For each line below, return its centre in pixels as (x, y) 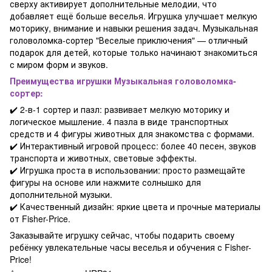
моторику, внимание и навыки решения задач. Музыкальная (134, 28)
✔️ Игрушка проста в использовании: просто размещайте (127, 170)
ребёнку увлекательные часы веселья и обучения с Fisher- (131, 247)
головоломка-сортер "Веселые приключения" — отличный (129, 40)
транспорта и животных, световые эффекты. (103, 158)
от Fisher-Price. (40, 218)
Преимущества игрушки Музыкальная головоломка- (123, 80)
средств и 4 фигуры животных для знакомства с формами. (132, 133)
